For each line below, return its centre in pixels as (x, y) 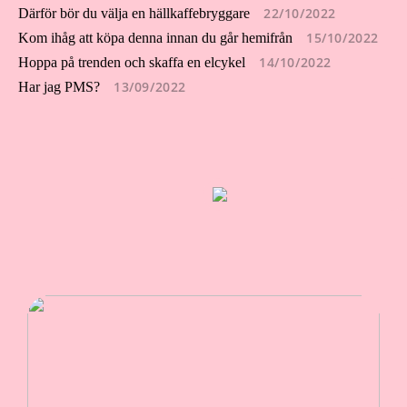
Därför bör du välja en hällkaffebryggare (134, 13)
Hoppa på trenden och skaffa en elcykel (132, 62)
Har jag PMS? (59, 87)
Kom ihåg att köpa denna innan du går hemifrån (155, 38)
